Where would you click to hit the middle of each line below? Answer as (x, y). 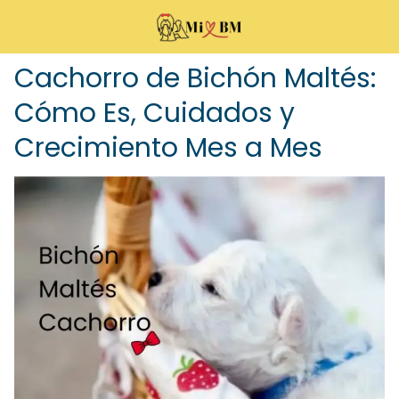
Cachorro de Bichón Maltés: (195, 78)
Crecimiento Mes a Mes (168, 148)
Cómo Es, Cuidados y (155, 113)
